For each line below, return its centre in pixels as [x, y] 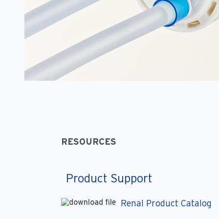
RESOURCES [88, 142]
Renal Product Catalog [166, 203]
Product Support [109, 178]
